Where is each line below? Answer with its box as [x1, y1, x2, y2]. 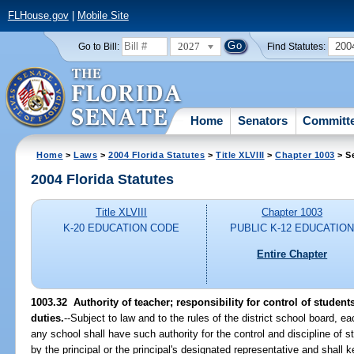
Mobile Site [77, 9, 129, 22]
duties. [31, 311, 65, 324]
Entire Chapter [257, 247, 328, 260]
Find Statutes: [267, 41, 326, 51]
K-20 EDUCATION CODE [63, 222, 180, 235]
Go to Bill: [77, 41, 119, 51]
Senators [238, 113, 288, 127]
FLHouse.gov [7, 9, 69, 22]
